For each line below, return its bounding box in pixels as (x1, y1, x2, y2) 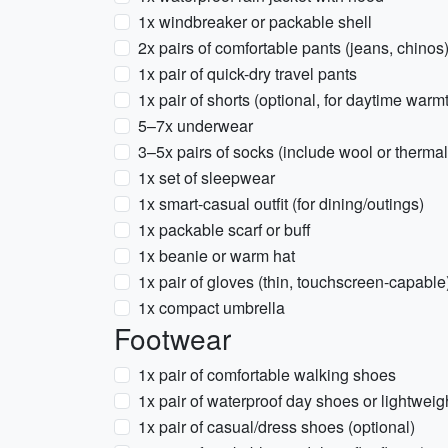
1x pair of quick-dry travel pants (138, 62, 357, 85)
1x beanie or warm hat (138, 244, 295, 267)
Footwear (114, 318, 231, 358)
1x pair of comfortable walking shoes (138, 363, 396, 386)
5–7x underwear (138, 114, 253, 137)
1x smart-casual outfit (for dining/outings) (138, 192, 424, 215)
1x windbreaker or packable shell (138, 10, 372, 33)
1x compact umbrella (138, 296, 285, 319)
